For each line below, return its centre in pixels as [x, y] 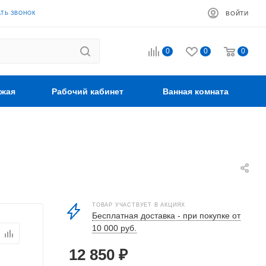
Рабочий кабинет [88, 91]
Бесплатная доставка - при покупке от [166, 216]
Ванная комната [196, 91]
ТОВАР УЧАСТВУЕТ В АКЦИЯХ [139, 205]
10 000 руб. [114, 228]
